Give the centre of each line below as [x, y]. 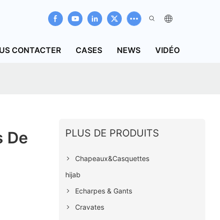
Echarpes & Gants [103, 191]
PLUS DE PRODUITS [112, 133]
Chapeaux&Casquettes [112, 158]
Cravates [89, 207]
